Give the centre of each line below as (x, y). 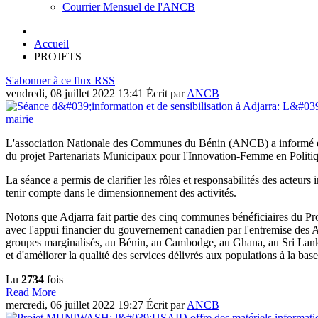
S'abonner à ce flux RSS (60, 80)
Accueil (51, 43)
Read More (31, 292)
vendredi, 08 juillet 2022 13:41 (76, 93)
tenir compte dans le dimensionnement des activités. (121, 192)
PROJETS (58, 56)
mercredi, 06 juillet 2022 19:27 (76, 305)
